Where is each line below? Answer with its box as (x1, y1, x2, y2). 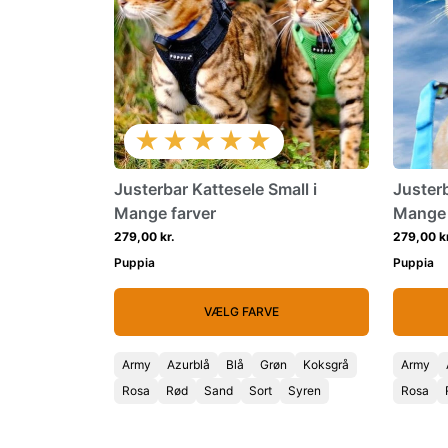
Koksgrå (303, 357, 349, 372)
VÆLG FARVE (204, 304, 279, 319)
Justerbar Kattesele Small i (114, 179, 317, 199)
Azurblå (167, 357, 210, 372)
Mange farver (114, 203, 216, 223)
